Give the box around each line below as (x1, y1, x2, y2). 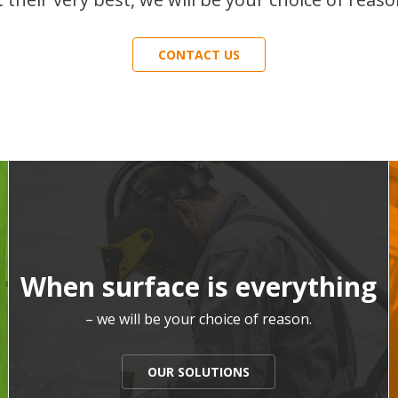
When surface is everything (20, 268, 377, 305)
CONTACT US (157, 46, 240, 63)
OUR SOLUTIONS (147, 363, 250, 380)
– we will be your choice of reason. (84, 309, 312, 329)
